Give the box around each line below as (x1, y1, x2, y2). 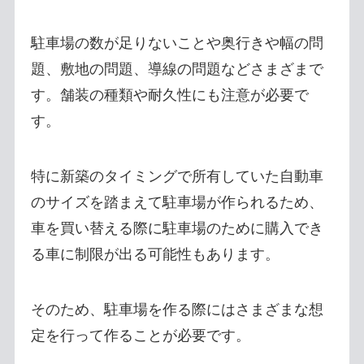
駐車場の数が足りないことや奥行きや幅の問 (30, 35, 323, 52)
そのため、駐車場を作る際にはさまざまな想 (30, 301, 323, 318)
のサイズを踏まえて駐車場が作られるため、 (30, 193, 323, 210)
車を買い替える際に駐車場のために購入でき (30, 219, 323, 236)
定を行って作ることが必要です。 (30, 327, 250, 344)
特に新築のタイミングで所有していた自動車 (30, 167, 323, 184)
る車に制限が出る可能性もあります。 (30, 245, 279, 262)
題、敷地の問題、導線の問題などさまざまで (30, 61, 323, 78)
